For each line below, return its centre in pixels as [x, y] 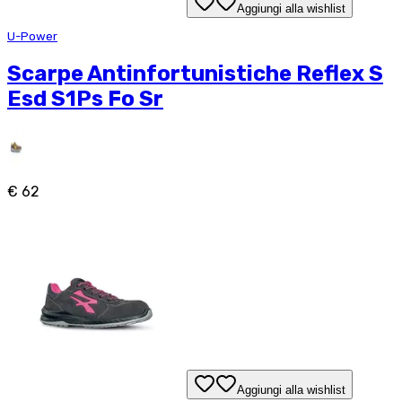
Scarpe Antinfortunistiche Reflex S [195, 74]
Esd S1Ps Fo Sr [85, 99]
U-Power [32, 37]
